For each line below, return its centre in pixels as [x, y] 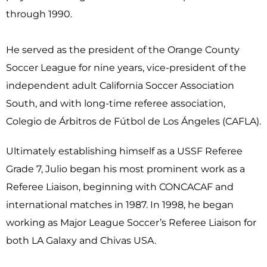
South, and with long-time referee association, [116, 103]
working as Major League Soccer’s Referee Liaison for [131, 223]
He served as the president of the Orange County [123, 50]
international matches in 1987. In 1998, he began [120, 205]
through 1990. [39, 14]
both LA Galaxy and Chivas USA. [81, 240]
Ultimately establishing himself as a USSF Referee [124, 151]
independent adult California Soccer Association [120, 86]
